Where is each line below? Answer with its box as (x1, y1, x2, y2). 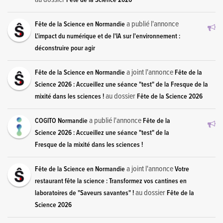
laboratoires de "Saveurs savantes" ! (35, 188, 134, 198)
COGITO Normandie (35, 116, 88, 125)
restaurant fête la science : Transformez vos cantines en (35, 176, 187, 186)
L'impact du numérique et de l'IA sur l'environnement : (35, 31, 180, 41)
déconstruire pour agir (35, 43, 95, 53)
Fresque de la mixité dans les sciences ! (35, 140, 143, 149)
